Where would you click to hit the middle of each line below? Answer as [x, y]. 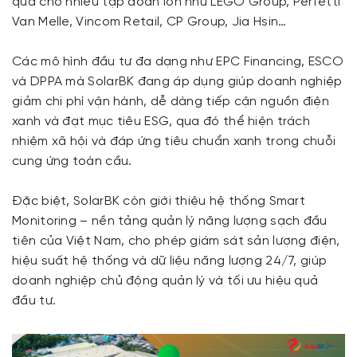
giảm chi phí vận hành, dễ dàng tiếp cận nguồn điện [171, 102]
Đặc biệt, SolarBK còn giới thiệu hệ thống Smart [159, 202]
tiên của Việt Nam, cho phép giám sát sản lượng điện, [176, 241]
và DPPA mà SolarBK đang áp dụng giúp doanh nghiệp [177, 82]
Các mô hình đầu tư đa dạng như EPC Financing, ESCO [178, 62]
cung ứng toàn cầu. [72, 162]
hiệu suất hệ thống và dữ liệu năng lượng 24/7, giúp [170, 261]
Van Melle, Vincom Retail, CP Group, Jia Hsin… [149, 22]
